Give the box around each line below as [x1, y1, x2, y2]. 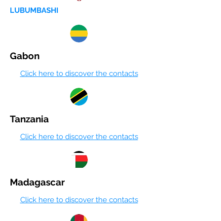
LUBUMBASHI [10, 6, 58, 15]
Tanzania [10, 113, 49, 124]
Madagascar [10, 177, 65, 187]
